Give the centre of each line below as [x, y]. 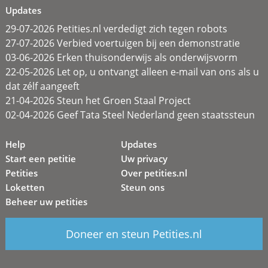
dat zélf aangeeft [42, 86]
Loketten [25, 188]
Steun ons [143, 188]
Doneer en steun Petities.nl [134, 234]
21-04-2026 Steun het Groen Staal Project [98, 101]
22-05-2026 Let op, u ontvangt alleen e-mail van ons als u [132, 72]
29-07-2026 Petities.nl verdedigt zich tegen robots [116, 29]
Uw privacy [144, 159]
